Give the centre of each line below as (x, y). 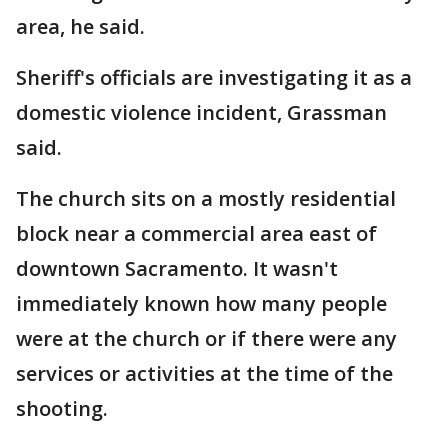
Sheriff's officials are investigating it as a (214, 77)
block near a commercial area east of (196, 233)
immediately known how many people (201, 303)
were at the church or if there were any (206, 338)
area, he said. (83, 26)
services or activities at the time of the (204, 373)
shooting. (64, 408)
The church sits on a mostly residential (206, 198)
